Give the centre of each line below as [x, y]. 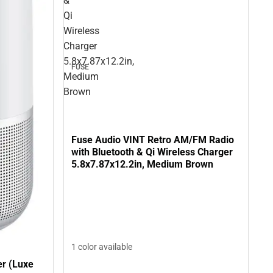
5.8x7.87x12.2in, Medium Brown [142, 164]
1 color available [102, 246]
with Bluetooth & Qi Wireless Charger [152, 152]
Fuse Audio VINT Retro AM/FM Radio [153, 140]
